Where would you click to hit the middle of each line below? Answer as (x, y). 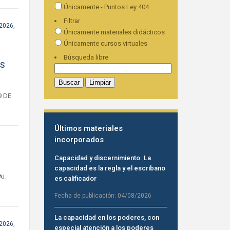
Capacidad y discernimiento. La (102, 158)
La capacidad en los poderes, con (107, 217)
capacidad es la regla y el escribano (110, 168)
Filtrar (72, 21)
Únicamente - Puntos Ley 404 (105, 7)
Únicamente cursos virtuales (104, 43)
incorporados (79, 140)
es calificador (75, 178)
